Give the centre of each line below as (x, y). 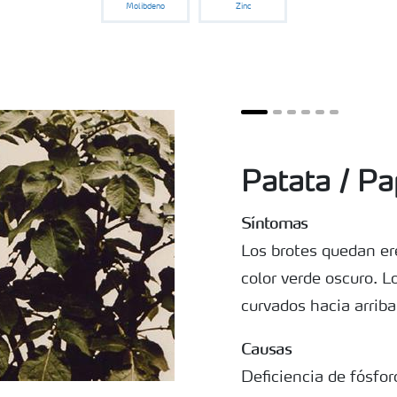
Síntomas (275, 222)
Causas (266, 348)
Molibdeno (145, 6)
